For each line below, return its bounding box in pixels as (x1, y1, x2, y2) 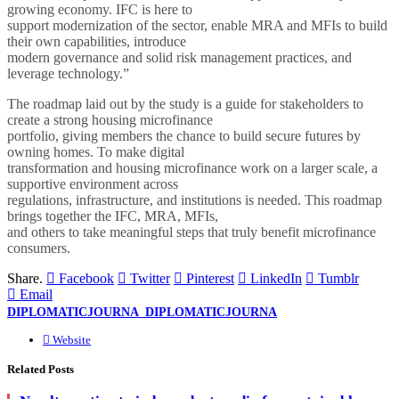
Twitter (130, 271, 170, 287)
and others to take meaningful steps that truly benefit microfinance (7, 224, 376, 240)
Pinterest (186, 271, 234, 287)
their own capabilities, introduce (7, 34, 186, 50)
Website (53, 333, 91, 347)
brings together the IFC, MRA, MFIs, (7, 208, 218, 224)
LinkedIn (250, 271, 302, 287)
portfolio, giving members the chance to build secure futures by (7, 128, 361, 144)
